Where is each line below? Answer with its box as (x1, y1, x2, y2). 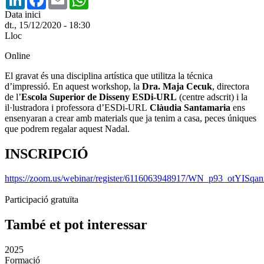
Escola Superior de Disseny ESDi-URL (21, 91, 177, 102)
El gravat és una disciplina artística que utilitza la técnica (5, 70, 213, 81)
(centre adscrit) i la (177, 91, 247, 102)
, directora (212, 81, 249, 91)
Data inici (5, 9, 41, 19)
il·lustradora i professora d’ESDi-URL (5, 102, 150, 113)
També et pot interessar (5, 217, 147, 233)
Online (5, 50, 30, 61)
